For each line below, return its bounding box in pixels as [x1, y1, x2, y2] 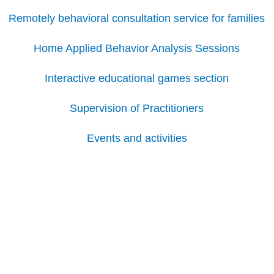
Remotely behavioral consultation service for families [9, 12, 265, 24]
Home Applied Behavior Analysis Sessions [34, 42, 240, 54]
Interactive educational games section [45, 72, 229, 84]
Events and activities [86, 131, 187, 144]
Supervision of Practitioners [70, 102, 204, 114]
